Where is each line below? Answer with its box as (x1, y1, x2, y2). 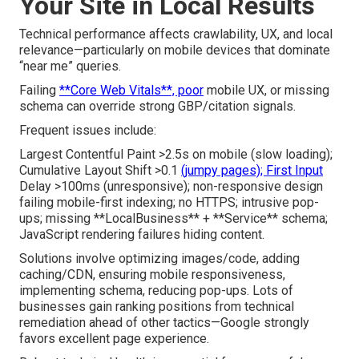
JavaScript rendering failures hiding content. (19, 227, 264, 243)
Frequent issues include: (19, 123, 156, 139)
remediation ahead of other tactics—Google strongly (19, 315, 309, 331)
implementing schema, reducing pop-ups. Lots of (19, 283, 293, 299)
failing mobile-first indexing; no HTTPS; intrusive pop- (19, 195, 319, 211)
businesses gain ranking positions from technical (19, 299, 294, 315)
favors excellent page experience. (19, 331, 209, 347)
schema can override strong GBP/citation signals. (19, 99, 296, 115)
